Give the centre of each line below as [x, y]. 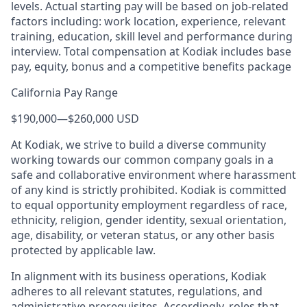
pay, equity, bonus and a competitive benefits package [151, 66]
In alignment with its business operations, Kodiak [139, 276]
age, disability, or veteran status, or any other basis [143, 235]
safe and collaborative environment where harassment [153, 175]
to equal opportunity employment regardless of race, [149, 205]
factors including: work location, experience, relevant [148, 21]
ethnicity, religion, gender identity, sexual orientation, [149, 220]
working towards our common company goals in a [142, 160]
